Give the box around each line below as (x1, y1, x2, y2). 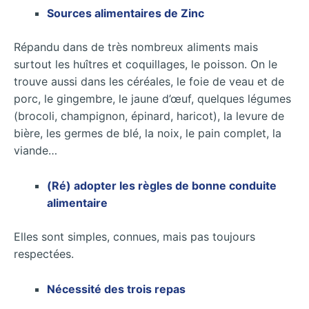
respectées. (14, 247, 74, 261)
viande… (14, 143, 57, 158)
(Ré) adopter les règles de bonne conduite (47, 179, 277, 192)
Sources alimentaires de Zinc (47, 6, 204, 21)
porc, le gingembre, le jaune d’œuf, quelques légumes (14, 92, 291, 106)
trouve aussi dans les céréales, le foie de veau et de (14, 74, 284, 89)
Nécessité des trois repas (47, 281, 186, 296)
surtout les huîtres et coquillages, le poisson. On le (14, 57, 277, 72)
